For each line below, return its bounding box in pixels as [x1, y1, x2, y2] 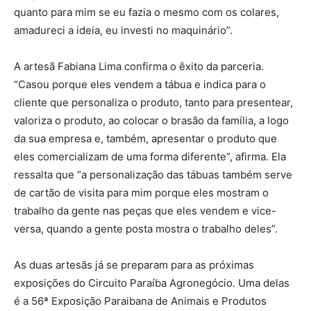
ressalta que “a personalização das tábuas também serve [14, 167, 292, 181]
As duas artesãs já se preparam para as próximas [14, 258, 254, 271]
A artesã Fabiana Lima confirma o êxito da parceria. [14, 59, 264, 73]
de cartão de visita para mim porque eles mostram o [14, 185, 269, 199]
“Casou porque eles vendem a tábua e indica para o [14, 77, 266, 91]
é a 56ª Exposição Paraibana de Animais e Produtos [14, 294, 267, 308]
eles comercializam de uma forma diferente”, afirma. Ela [14, 149, 286, 163]
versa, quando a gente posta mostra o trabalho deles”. [14, 221, 278, 235]
